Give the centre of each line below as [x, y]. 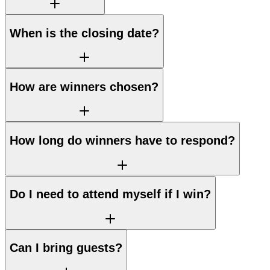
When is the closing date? [84, 33]
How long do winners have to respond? [122, 141]
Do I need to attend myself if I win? [110, 194]
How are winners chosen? [84, 86]
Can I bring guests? [66, 248]
